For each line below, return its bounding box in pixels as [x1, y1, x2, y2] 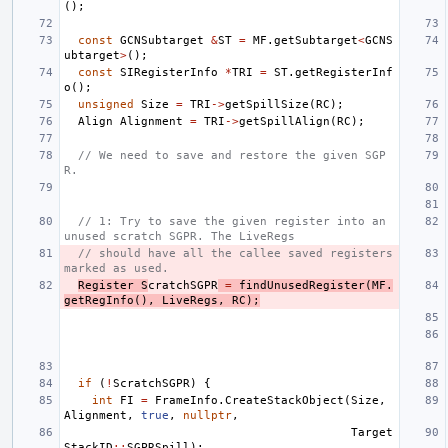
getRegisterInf [295, 65, 393, 79]
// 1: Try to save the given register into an [78, 214, 386, 228]
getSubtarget [274, 33, 358, 47]
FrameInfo [155, 393, 218, 407]
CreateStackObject [225, 393, 344, 407]
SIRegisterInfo [120, 65, 218, 79]
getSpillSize [225, 97, 309, 111]
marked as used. [64, 261, 169, 275]
